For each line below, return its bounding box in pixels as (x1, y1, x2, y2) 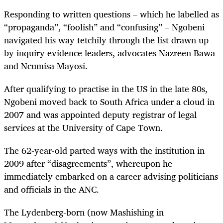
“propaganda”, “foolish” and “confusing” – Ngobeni (4, 19, 205, 34)
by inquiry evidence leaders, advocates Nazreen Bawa (4, 45, 215, 60)
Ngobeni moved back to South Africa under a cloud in (4, 94, 215, 109)
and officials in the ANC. (4, 182, 99, 197)
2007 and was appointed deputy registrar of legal (4, 107, 197, 122)
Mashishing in (110, 205, 164, 220)
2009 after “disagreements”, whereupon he (4, 156, 172, 171)
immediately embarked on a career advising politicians (4, 169, 218, 184)
